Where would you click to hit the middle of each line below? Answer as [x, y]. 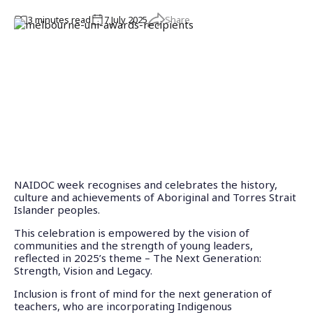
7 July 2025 [126, 20]
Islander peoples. [60, 210]
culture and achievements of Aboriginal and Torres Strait [155, 197]
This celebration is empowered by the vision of [132, 233]
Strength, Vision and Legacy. [85, 271]
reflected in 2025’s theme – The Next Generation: [138, 258]
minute [48, 20]
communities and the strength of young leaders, [133, 246]
